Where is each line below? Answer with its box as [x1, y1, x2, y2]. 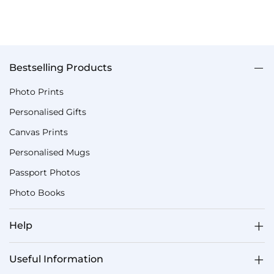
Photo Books [9, 187, 65, 198]
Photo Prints [9, 86, 64, 97]
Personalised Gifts [9, 106, 86, 117]
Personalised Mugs [9, 147, 90, 158]
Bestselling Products [9, 62, 112, 73]
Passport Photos [9, 167, 80, 178]
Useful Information [9, 253, 103, 265]
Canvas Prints [9, 127, 68, 138]
